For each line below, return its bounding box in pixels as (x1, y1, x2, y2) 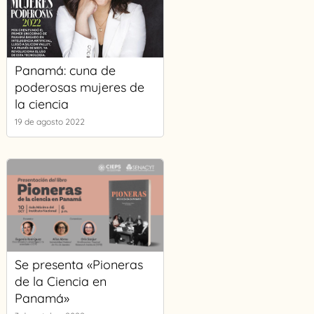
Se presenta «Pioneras (14, 257, 143, 273)
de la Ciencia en (14, 273, 107, 289)
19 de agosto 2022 (14, 116, 85, 127)
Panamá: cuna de (14, 62, 116, 78)
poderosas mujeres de (14, 79, 144, 95)
